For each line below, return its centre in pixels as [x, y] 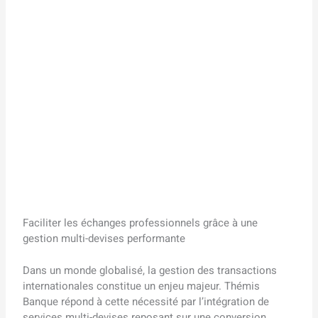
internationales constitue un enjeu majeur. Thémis [142, 286]
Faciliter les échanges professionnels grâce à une [141, 223]
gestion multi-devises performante [104, 239]
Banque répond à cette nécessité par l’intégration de [146, 301]
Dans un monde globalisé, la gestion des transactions [150, 270]
